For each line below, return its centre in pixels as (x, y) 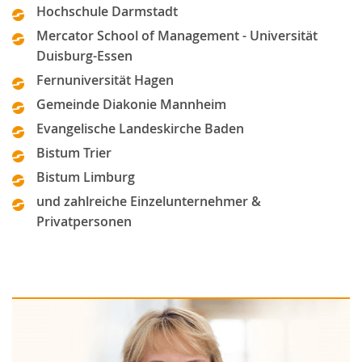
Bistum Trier (74, 153)
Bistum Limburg (86, 177)
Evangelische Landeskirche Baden (140, 128)
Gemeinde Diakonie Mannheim (131, 104)
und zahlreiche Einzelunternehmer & (149, 201)
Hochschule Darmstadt (107, 11)
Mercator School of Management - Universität (177, 36)
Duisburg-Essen (84, 56)
